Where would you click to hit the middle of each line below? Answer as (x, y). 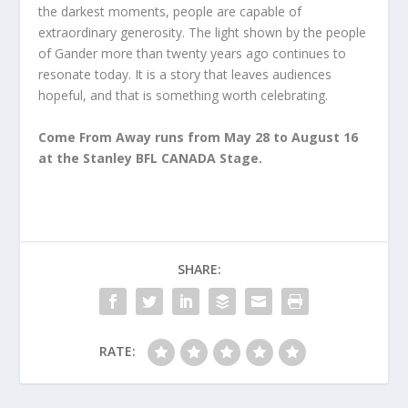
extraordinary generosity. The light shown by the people (203, 33)
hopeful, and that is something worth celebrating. (184, 96)
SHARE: (199, 269)
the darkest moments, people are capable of (170, 12)
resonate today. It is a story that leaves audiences (185, 75)
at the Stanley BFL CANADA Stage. (151, 158)
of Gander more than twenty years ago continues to (193, 54)
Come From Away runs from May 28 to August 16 (199, 137)
